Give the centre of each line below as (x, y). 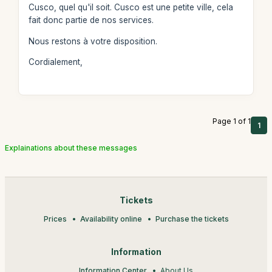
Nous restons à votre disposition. (93, 41)
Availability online (111, 219)
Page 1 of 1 (232, 121)
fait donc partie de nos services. (91, 20)
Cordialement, (55, 62)
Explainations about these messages (71, 148)
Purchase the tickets (192, 219)
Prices (55, 219)
